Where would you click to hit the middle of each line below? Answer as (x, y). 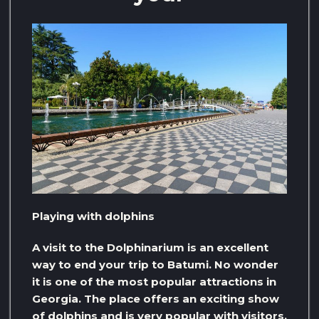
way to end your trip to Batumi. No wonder (155, 265)
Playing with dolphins (93, 216)
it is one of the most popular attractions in (154, 282)
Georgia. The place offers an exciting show (156, 299)
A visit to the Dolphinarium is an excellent (150, 248)
